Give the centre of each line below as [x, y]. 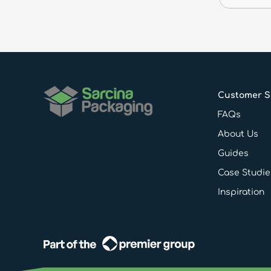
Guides [233, 154]
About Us [238, 134]
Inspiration [241, 192]
